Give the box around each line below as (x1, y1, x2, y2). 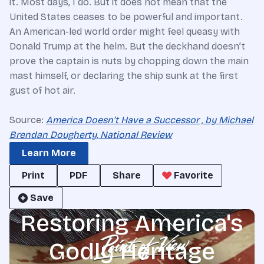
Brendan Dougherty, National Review (9, 128, 172, 140)
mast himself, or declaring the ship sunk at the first (9, 70, 238, 81)
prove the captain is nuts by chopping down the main (9, 55, 249, 67)
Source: (9, 114, 46, 126)
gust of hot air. (9, 84, 75, 96)
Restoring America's (21, 209, 243, 237)
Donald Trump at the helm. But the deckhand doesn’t (9, 40, 245, 52)
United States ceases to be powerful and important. (9, 11, 243, 22)
